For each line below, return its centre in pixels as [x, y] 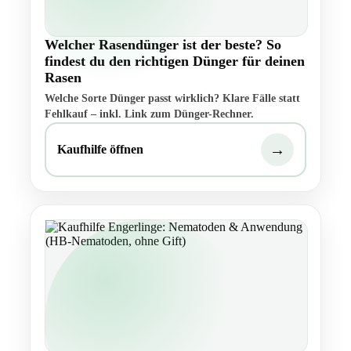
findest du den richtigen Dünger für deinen [175, 62]
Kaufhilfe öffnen [100, 150]
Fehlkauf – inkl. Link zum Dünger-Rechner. [149, 114]
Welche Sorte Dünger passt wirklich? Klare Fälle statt [172, 99]
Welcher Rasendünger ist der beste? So [163, 45]
